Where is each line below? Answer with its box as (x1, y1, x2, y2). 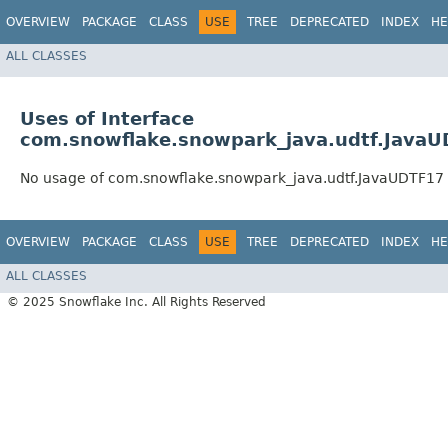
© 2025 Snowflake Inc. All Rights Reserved (7, 294, 266, 309)
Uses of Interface (20, 108, 194, 130)
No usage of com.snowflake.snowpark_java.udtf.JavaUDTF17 (20, 170, 444, 187)
